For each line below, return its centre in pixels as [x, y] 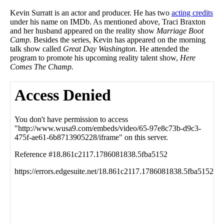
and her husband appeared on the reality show [83, 30]
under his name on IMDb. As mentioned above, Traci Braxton [108, 21]
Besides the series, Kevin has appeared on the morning [119, 39]
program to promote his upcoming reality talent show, [95, 57]
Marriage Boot [180, 30]
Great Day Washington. [101, 48]
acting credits [192, 12]
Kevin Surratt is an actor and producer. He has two [91, 12]
